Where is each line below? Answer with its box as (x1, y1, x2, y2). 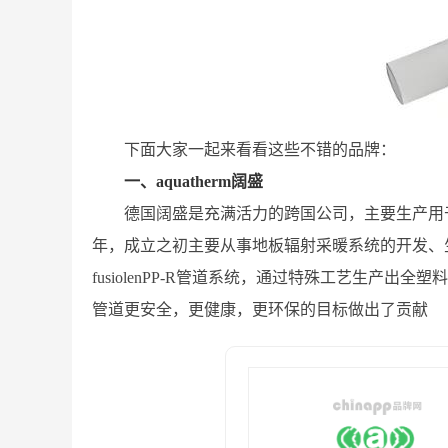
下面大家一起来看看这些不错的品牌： (124, 141, 396, 158)
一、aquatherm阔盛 (124, 173, 263, 190)
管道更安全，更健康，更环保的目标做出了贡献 (92, 301, 428, 318)
